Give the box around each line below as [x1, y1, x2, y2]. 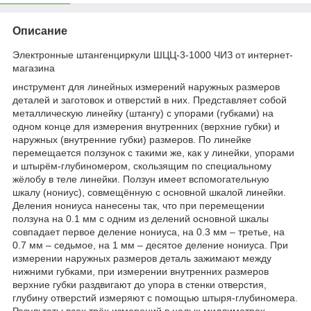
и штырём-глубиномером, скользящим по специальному [12, 160, 271, 171]
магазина [12, 62, 55, 74]
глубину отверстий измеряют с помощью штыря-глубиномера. [12, 292, 298, 303]
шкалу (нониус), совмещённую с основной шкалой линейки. [12, 186, 286, 198]
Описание [12, 24, 67, 37]
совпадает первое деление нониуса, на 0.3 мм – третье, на [12, 226, 285, 237]
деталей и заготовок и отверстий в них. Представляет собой [12, 94, 287, 106]
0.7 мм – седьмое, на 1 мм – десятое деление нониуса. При [12, 239, 288, 251]
